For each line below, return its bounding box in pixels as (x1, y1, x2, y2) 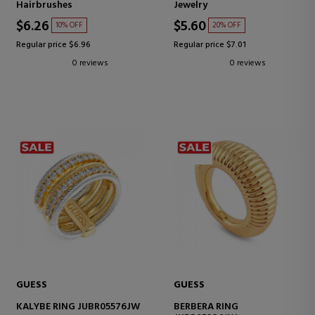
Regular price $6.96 (16, 37, 91, 52)
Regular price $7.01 (174, 37, 246, 52)
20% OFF (212, 18, 241, 32)
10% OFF (56, 18, 83, 32)
